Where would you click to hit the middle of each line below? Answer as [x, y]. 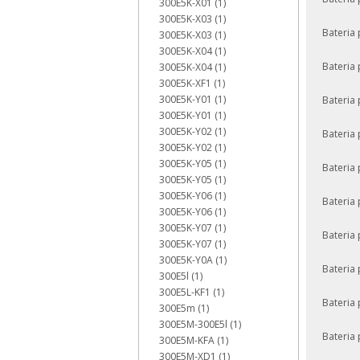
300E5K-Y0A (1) [193, 260]
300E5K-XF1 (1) [192, 83]
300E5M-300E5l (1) [200, 324]
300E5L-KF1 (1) [192, 292]
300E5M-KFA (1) [194, 340]
